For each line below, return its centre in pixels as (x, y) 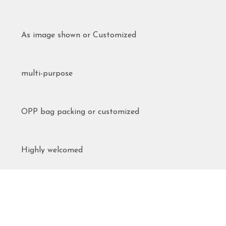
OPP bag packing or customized (80, 112)
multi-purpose (47, 74)
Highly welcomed (52, 150)
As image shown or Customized (79, 35)
